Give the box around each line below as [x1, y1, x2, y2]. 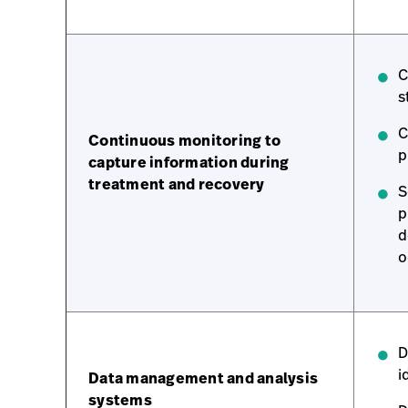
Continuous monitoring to [88, 130, 280, 150]
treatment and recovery [88, 174, 265, 194]
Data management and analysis [88, 368, 318, 388]
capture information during [88, 152, 290, 172]
